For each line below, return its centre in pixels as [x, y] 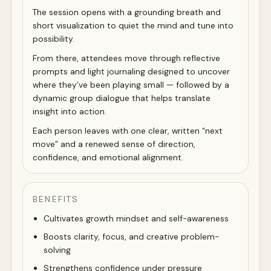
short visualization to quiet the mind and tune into [133, 26]
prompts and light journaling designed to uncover [131, 72]
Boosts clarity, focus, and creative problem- [131, 237]
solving [57, 250]
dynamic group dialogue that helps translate [122, 98]
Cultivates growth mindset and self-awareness [136, 219]
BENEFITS [56, 199]
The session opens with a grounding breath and [127, 12]
